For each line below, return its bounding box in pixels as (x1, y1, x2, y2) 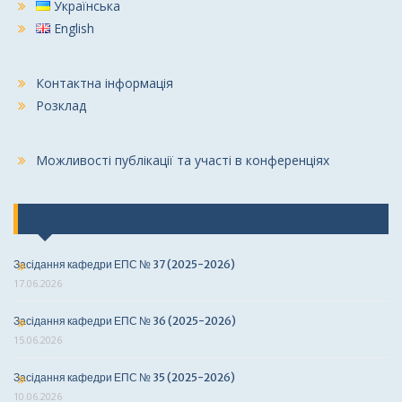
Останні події (31, 210, 118, 228)
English (54, 20, 95, 37)
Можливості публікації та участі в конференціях (36, 152, 329, 169)
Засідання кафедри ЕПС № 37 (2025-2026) (13, 258, 235, 271)
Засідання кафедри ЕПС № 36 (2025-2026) (13, 314, 236, 328)
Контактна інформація (36, 74, 173, 92)
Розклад (36, 97, 86, 114)
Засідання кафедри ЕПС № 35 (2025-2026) (13, 371, 235, 384)
